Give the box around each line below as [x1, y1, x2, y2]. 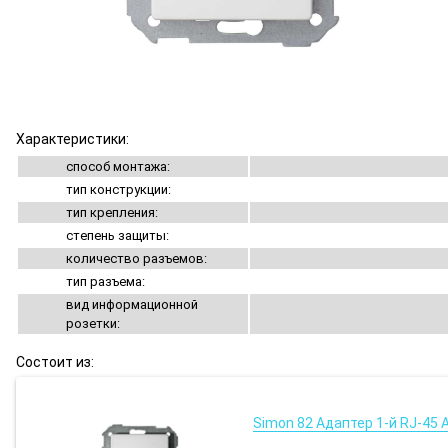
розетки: [66, 316, 120, 331]
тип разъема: [66, 274, 145, 289]
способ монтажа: [66, 159, 170, 174]
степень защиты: [66, 228, 169, 243]
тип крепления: [66, 205, 158, 220]
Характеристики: [16, 131, 129, 147]
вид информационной [66, 297, 198, 312]
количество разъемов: [66, 251, 207, 266]
